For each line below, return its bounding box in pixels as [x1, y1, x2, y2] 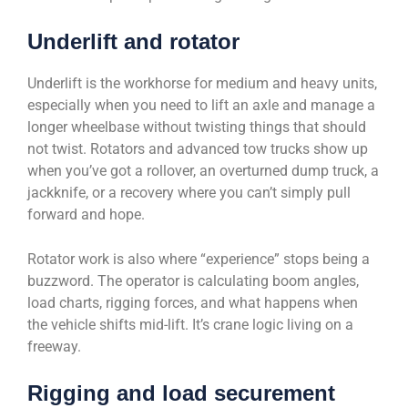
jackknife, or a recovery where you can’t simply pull [27, 184, 351, 202]
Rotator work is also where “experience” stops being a [27, 250, 370, 269]
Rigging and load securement [27, 381, 335, 406]
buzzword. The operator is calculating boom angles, [27, 272, 359, 291]
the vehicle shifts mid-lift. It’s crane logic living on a [27, 316, 353, 334]
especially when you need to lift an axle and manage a [27, 97, 375, 115]
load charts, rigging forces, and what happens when [27, 294, 358, 312]
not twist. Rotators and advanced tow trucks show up [27, 140, 368, 158]
